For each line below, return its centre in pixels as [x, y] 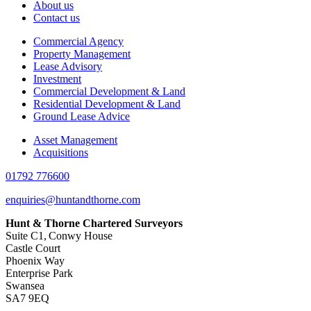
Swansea [25, 285]
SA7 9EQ [27, 298]
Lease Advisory [68, 66]
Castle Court [33, 248]
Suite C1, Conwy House [59, 235]
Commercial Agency [78, 41]
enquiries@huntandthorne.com [73, 199]
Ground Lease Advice [82, 116]
